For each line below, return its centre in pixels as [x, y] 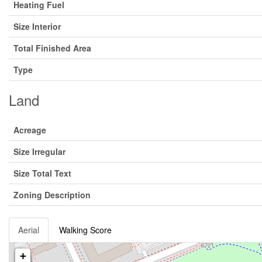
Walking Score [85, 230]
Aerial [29, 230]
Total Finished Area [52, 48]
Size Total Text [42, 173]
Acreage [30, 130]
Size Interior [37, 26]
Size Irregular [39, 151]
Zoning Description [52, 195]
